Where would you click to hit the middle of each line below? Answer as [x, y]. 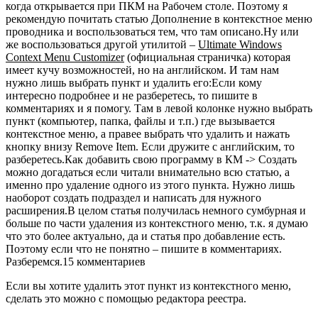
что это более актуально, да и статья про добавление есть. [146, 236]
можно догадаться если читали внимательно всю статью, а [148, 172]
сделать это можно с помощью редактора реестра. [126, 298]
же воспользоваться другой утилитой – [102, 44]
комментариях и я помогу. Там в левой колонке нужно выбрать [159, 108]
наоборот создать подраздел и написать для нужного [133, 197]
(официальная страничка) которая [207, 57]
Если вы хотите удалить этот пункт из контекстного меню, [148, 285]
